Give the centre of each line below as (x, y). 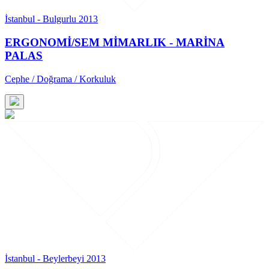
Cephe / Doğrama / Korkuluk (60, 79)
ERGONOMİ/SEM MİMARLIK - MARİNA (115, 42)
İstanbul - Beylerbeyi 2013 (55, 258)
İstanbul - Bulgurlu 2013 (51, 19)
